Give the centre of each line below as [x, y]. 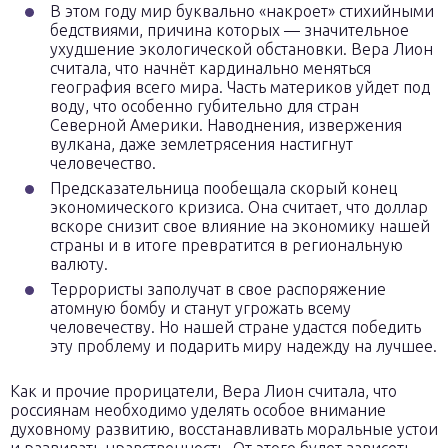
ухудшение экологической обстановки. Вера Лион [241, 49]
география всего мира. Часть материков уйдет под [240, 87]
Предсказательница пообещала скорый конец [223, 188]
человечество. [103, 163]
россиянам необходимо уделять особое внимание [198, 410]
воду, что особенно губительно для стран [204, 106]
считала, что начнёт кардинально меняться [210, 68]
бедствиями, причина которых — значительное [229, 30]
